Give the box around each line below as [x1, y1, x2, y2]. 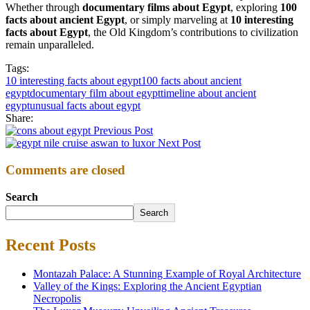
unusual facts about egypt [30, 100, 140, 112]
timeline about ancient [161, 87, 256, 100]
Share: [6, 112, 33, 125]
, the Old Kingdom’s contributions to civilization [88, 26, 298, 39]
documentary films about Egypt [82, 1, 230, 14]
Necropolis [33, 293, 81, 305]
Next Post [155, 137, 201, 149]
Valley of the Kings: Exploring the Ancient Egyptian [33, 280, 262, 293]
